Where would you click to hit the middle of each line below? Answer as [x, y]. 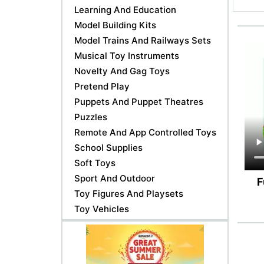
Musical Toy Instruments [127, 55]
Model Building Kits [115, 25]
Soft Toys [95, 163]
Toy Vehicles [102, 209]
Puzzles [91, 117]
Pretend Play [102, 86]
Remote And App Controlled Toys [145, 132]
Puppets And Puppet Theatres [139, 101]
